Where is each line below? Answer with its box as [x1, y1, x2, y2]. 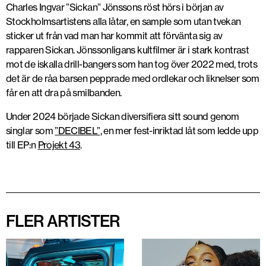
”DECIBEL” [55, 125, 100, 137]
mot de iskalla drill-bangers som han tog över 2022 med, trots [6, 58, 257, 71]
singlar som [6, 125, 55, 137]
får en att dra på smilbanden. [6, 87, 122, 99]
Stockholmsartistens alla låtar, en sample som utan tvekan [6, 15, 241, 28]
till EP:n [6, 139, 38, 151]
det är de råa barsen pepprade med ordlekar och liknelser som [6, 72, 259, 85]
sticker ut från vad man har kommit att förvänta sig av [6, 30, 223, 42]
